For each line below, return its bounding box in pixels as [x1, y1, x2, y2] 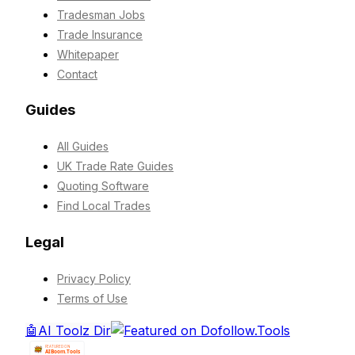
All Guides [57, 139, 109, 154]
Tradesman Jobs [57, 7, 145, 21]
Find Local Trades [57, 199, 151, 213]
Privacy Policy [57, 271, 131, 285]
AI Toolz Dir [38, 322, 111, 338]
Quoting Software [57, 179, 149, 193]
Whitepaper [57, 47, 119, 61]
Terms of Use [57, 291, 128, 305]
